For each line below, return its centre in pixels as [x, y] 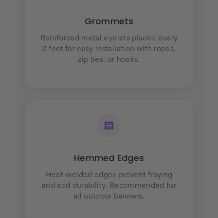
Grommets [109, 21]
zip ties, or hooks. [109, 60]
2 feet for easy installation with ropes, [109, 49]
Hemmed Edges [109, 158]
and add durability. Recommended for [109, 186]
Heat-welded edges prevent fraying [109, 175]
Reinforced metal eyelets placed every [109, 39]
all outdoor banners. [109, 197]
